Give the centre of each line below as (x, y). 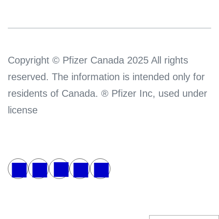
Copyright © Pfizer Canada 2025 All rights (98, 60)
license (23, 110)
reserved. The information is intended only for (106, 77)
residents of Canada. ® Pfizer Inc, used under (108, 94)
